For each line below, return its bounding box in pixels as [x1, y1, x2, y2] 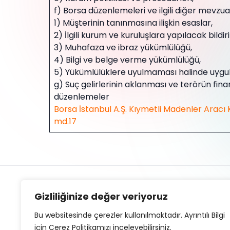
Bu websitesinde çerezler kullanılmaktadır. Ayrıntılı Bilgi [34, 210, 225, 220]
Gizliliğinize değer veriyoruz [34, 190, 168, 203]
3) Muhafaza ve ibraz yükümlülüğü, [54, 42, 192, 53]
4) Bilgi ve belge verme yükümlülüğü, [54, 54, 201, 66]
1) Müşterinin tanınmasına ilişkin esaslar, [54, 17, 213, 29]
